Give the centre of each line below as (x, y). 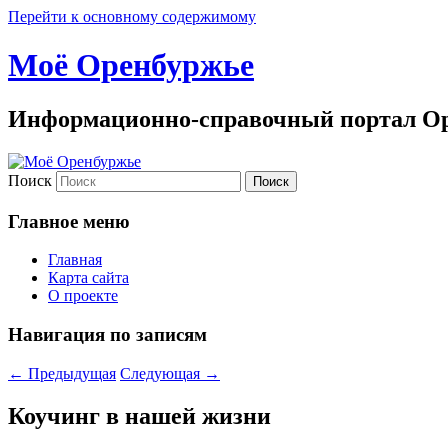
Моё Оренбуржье (131, 65)
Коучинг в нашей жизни (139, 415)
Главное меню (69, 221)
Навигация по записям (107, 334)
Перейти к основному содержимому (132, 16)
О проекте (83, 296)
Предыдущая (70, 373)
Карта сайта (88, 278)
